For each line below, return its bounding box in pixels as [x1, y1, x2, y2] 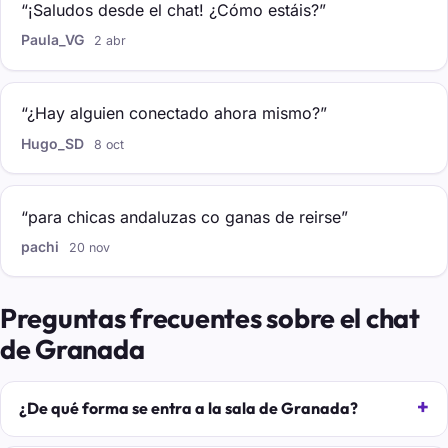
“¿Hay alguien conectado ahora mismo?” [21, 103, 327, 124]
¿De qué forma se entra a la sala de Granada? [18, 398, 358, 419]
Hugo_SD [21, 134, 84, 152]
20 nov [69, 239, 111, 255]
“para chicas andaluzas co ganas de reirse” [21, 206, 348, 227]
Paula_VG [21, 31, 84, 49]
